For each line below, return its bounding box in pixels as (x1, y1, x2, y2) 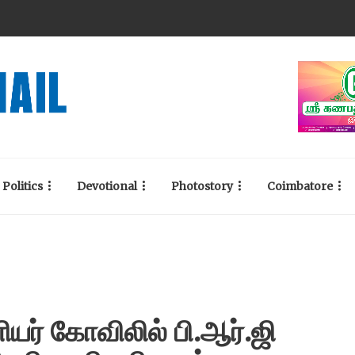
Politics (2, 179, 43, 193)
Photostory (171, 179, 233, 193)
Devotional (77, 179, 137, 193)
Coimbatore (267, 179, 333, 193)
